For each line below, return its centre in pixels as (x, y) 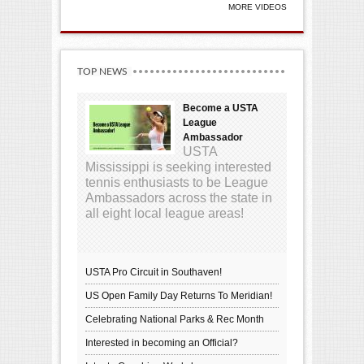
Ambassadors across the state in (179, 197)
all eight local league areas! (165, 213)
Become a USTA (221, 108)
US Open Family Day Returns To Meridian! (179, 295)
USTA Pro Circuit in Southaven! (154, 272)
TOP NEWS (102, 71)
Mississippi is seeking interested (178, 167)
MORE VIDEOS (258, 6)
